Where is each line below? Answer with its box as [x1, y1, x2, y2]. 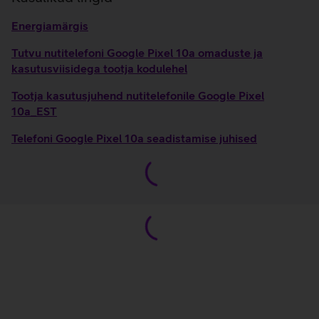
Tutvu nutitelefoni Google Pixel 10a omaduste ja [11, 46, 263, 59]
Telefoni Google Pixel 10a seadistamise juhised [11, 132, 257, 145]
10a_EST [11, 105, 57, 117]
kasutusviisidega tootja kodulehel [11, 62, 187, 75]
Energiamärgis [11, 19, 88, 32]
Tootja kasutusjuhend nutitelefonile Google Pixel [11, 89, 264, 102]
